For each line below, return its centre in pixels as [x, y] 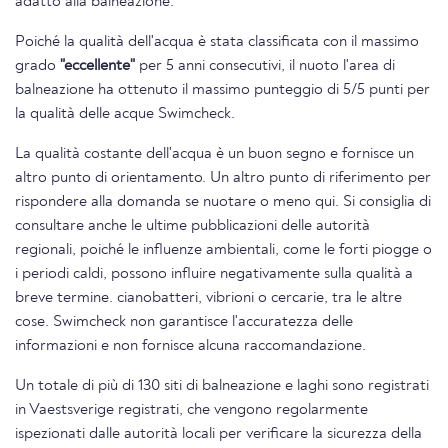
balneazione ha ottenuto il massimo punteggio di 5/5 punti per [222, 90]
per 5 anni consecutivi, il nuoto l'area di [265, 66]
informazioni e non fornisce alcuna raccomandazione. [190, 346]
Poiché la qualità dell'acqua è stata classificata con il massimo [217, 42]
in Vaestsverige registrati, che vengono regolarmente [191, 410]
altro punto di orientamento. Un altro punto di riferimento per [223, 178]
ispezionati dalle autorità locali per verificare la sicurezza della [218, 434]
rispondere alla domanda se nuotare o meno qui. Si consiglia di [223, 202]
